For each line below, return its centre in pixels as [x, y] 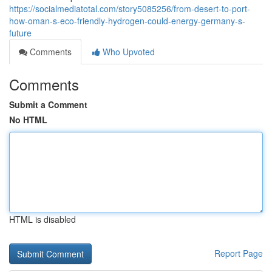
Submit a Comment [48, 104]
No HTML [28, 120]
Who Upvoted [127, 52]
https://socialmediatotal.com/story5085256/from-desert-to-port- [130, 8]
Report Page [239, 253]
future [20, 33]
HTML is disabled [42, 219]
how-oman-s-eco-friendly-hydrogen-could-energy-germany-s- [127, 21]
